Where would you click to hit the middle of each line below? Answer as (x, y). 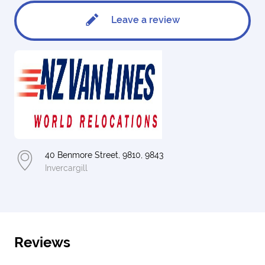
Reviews (42, 242)
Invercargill (66, 168)
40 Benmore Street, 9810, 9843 (104, 155)
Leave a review (144, 20)
